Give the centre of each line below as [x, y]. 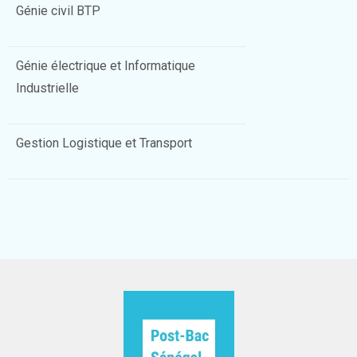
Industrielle [47, 88]
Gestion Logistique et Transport [104, 143]
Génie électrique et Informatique [106, 66]
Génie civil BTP [58, 11]
